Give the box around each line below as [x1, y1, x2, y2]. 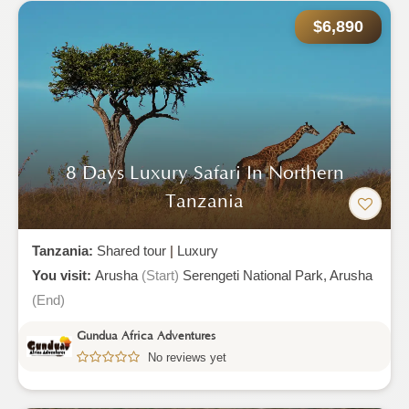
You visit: [32, 267, 95, 283]
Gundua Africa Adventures [77, 329, 215, 342]
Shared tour [97, 243, 166, 258]
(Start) [142, 267, 179, 283]
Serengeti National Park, [183, 267, 330, 283]
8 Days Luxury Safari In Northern [65, 162, 344, 184]
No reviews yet [148, 350, 226, 364]
